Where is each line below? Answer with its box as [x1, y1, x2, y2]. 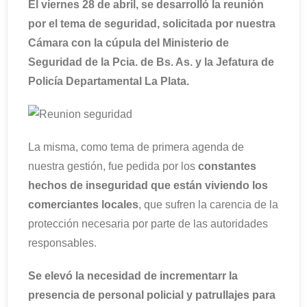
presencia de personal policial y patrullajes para [28, 289, 275, 301]
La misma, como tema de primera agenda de [28, 141, 244, 153]
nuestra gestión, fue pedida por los [28, 160, 198, 172]
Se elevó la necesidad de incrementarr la [28, 270, 238, 282]
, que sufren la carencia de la [138, 199, 278, 210]
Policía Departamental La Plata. [28, 75, 189, 87]
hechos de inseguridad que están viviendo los [28, 180, 268, 191]
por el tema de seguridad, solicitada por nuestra [28, 18, 275, 29]
